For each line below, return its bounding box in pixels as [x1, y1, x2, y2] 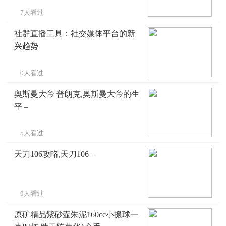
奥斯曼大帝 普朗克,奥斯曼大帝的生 [14, 89, 139, 98]
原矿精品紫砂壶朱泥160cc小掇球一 [14, 210, 138, 219]
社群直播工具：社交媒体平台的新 [14, 29, 135, 38]
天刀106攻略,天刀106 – [14, 150, 95, 159]
